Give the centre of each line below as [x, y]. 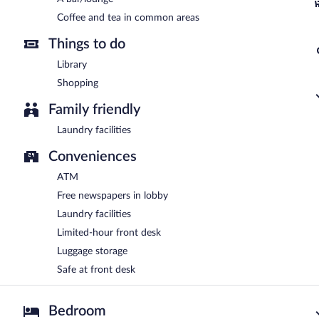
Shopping [78, 83]
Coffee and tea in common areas [128, 17]
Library [72, 64]
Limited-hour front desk [109, 232]
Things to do [87, 44]
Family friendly [94, 109]
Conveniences [93, 156]
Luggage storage [92, 251]
